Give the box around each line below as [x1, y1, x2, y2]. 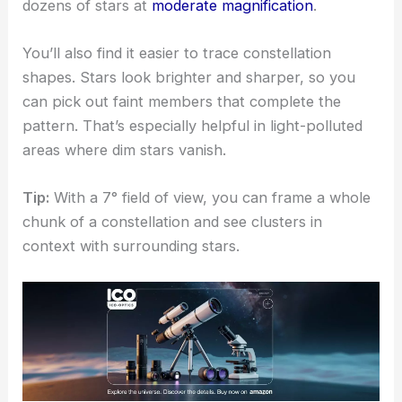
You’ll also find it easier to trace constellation [22, 43, 332, 62]
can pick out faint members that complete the [22, 92, 342, 110]
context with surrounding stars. [22, 237, 240, 255]
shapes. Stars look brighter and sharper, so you [22, 67, 356, 86]
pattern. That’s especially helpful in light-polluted [22, 116, 363, 135]
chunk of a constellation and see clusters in [22, 213, 323, 231]
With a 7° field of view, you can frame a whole [49, 188, 371, 206]
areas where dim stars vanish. [22, 140, 227, 159]
